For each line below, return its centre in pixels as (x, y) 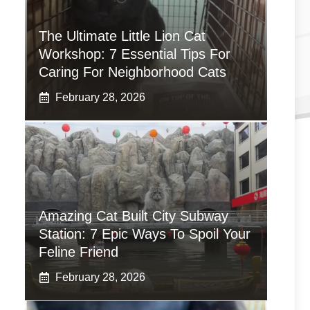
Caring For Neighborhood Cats (133, 72)
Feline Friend (79, 252)
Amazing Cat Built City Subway (134, 216)
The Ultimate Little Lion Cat (122, 36)
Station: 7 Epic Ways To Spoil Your (145, 234)
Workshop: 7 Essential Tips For (135, 54)
